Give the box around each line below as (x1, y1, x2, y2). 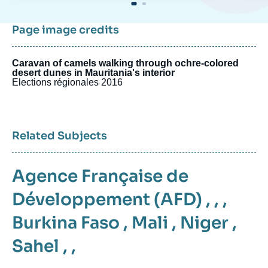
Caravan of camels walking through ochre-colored (12, 58, 239, 68)
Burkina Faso (12, 212, 120, 233)
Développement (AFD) (12, 189, 202, 210)
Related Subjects (12, 129, 107, 142)
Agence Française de (12, 166, 188, 187)
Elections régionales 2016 (12, 77, 123, 87)
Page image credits (12, 23, 119, 36)
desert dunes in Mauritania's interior (12, 68, 175, 78)
